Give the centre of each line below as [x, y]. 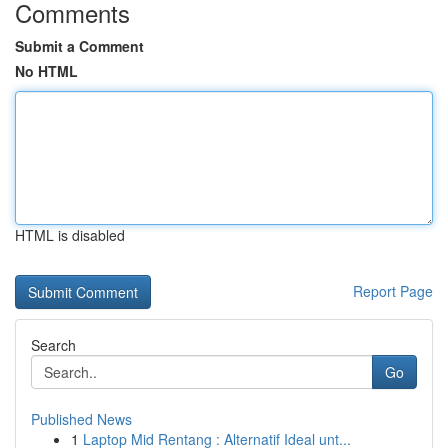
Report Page [393, 291]
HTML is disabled [70, 235]
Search [53, 345]
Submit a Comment [79, 46]
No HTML [46, 71]
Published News [81, 419]
